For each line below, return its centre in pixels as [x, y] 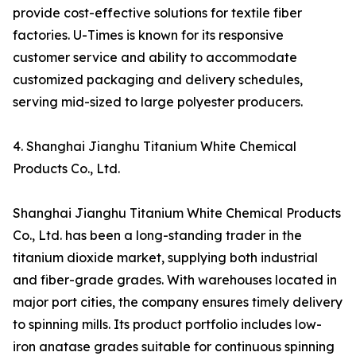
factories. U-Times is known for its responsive [148, 35]
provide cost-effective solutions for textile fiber [157, 13]
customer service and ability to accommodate [155, 58]
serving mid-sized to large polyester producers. [158, 102]
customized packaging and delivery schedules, [158, 80]
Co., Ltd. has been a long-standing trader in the [157, 236]
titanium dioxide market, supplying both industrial [165, 258]
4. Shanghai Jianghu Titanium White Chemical [155, 147]
